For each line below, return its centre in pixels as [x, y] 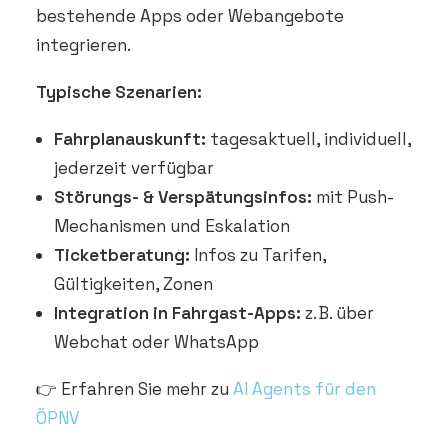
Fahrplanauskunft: [130, 139]
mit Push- [353, 197]
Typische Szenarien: [119, 92]
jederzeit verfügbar [134, 168]
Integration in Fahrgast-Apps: [177, 313]
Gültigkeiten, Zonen [133, 284]
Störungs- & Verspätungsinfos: [183, 197]
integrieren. [83, 45]
